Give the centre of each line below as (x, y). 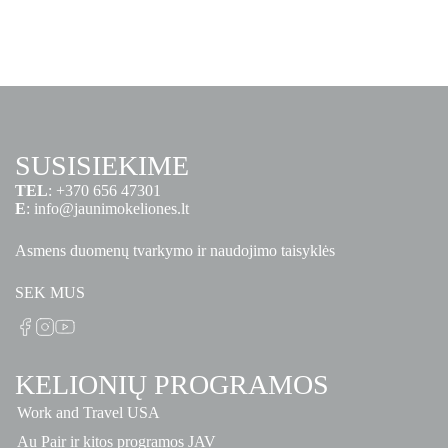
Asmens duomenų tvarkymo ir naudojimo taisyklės (175, 250)
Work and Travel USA (88, 412)
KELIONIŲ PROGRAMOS (172, 384)
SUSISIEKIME (102, 165)
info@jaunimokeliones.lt (113, 208)
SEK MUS (50, 292)
